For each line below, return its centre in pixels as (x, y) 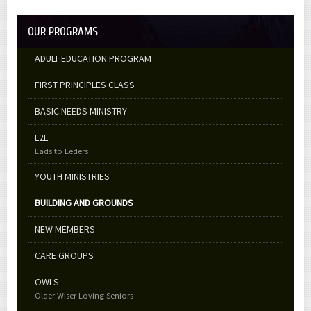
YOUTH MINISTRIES (72, 176)
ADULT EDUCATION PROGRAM (93, 58)
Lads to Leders (61, 151)
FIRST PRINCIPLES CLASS (85, 84)
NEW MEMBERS (65, 229)
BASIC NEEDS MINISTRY (81, 111)
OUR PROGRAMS (63, 31)
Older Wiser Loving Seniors (84, 295)
